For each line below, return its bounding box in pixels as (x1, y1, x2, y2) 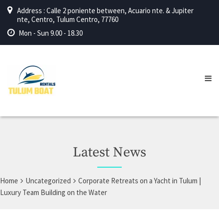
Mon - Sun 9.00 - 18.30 (19, 28, 83, 38)
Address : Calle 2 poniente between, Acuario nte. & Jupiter (17, 6, 194, 15)
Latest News (73, 144, 146, 161)
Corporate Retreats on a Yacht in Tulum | (78, 176, 201, 185)
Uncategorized (25, 176, 71, 185)
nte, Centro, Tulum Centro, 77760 (17, 15, 118, 24)
